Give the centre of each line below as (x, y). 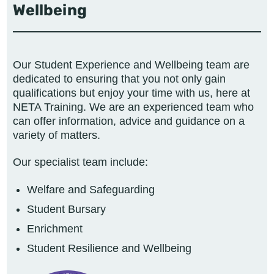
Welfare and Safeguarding (91, 189)
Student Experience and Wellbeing (119, 65)
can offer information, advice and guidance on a (129, 121)
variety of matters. (57, 135)
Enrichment (54, 228)
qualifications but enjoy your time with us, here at (131, 93)
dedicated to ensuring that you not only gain (119, 79)
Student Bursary (66, 209)
